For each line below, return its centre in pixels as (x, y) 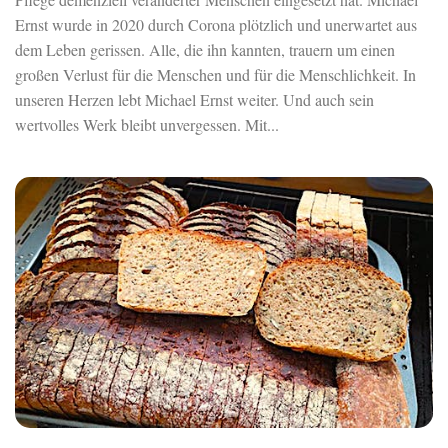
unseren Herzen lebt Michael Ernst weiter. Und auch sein (194, 99)
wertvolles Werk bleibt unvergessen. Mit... (147, 124)
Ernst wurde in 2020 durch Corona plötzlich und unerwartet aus (216, 24)
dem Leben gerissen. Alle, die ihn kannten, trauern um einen (205, 49)
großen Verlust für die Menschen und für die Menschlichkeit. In (215, 74)
